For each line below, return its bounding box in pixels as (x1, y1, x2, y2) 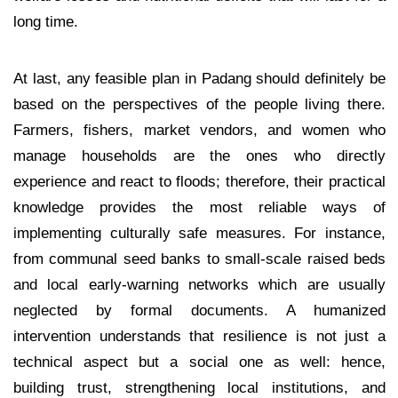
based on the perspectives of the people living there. (13, 94, 386, 113)
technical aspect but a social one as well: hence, (13, 352, 386, 370)
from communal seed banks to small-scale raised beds (13, 249, 386, 267)
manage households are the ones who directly (13, 146, 386, 164)
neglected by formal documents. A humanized (13, 300, 386, 319)
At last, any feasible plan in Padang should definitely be (13, 68, 386, 87)
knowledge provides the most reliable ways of (13, 197, 386, 216)
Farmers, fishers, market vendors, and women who (13, 120, 386, 139)
